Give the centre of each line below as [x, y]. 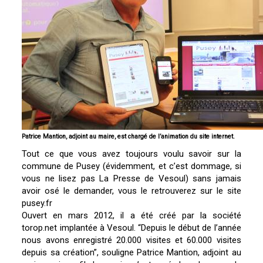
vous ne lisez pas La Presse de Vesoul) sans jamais [131, 179]
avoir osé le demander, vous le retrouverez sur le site [131, 191]
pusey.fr [37, 203]
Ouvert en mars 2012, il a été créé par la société [131, 216]
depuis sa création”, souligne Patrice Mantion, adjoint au [131, 253]
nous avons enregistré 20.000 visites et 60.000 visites [131, 240]
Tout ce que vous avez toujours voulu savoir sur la [131, 154]
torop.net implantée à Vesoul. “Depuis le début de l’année [131, 228]
